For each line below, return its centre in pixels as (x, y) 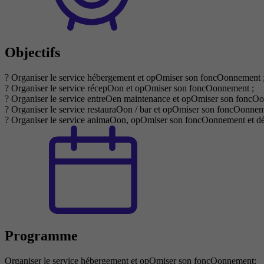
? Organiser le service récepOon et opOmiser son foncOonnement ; (129, 88)
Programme (41, 236)
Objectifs (32, 53)
